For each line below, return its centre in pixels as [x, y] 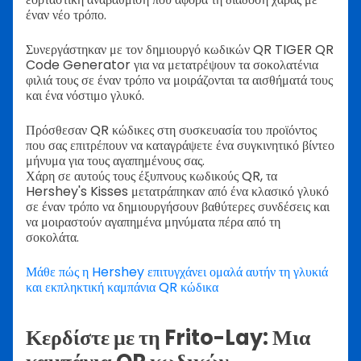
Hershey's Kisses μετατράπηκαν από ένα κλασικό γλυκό [177, 191]
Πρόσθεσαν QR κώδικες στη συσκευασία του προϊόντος [171, 130]
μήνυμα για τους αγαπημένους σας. [115, 160]
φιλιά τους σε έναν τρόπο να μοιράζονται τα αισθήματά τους [179, 80]
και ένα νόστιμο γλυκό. [85, 95]
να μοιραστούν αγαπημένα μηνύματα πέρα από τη [153, 222]
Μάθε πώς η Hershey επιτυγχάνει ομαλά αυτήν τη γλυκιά [177, 272]
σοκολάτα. [52, 237]
